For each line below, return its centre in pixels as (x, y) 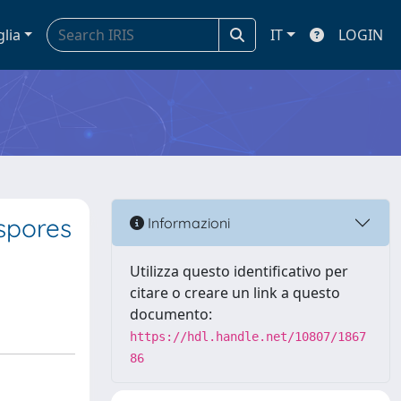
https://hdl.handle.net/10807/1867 (248, 337)
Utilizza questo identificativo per (239, 271)
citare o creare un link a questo (235, 293)
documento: (171, 314)
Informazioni (187, 222)
